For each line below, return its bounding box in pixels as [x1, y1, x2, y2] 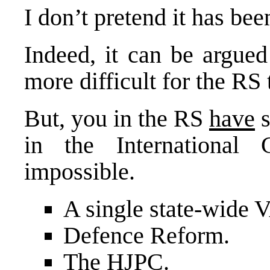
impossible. [24, 157, 135, 185]
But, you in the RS [24, 104, 209, 132]
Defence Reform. [63, 221, 230, 249]
